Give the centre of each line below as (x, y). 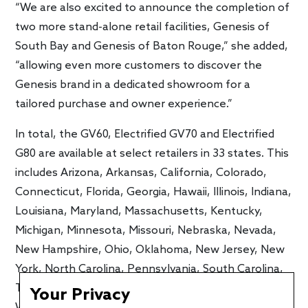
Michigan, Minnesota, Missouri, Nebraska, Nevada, (146, 231)
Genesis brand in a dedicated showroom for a (133, 85)
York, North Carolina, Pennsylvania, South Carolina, (150, 269)
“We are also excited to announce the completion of (153, 8)
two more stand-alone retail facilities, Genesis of (143, 27)
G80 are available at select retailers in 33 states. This (152, 154)
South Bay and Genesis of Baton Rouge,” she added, (152, 47)
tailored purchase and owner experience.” (124, 104)
